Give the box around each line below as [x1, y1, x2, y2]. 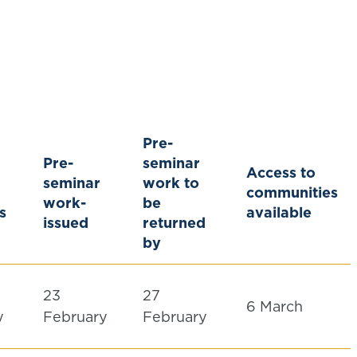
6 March [246, 296, 307, 316]
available [246, 202, 312, 222]
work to [143, 173, 199, 193]
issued [43, 213, 88, 233]
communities [246, 182, 338, 202]
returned [143, 213, 206, 233]
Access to [246, 163, 316, 182]
